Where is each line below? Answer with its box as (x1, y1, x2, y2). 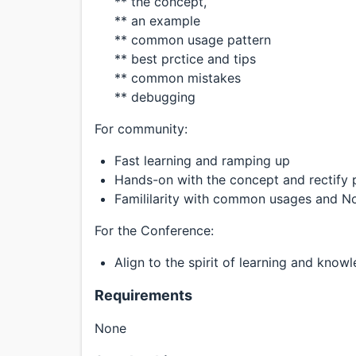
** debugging (114, 89, 195, 106)
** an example (114, 13, 200, 29)
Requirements (95, 287, 192, 304)
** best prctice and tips (114, 51, 256, 68)
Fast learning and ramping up (114, 153, 290, 169)
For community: (95, 121, 188, 137)
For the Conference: (95, 222, 214, 239)
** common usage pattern (114, 32, 271, 48)
